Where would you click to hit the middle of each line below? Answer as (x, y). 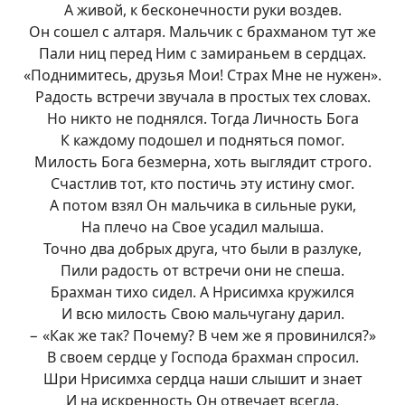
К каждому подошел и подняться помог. (202, 140)
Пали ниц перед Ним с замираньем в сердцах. (202, 53)
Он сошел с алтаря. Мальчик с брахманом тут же (202, 32)
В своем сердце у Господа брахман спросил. (202, 357)
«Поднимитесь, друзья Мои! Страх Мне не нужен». (202, 75)
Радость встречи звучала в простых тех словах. (202, 97)
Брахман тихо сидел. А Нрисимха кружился (202, 292)
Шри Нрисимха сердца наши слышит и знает (202, 379)
